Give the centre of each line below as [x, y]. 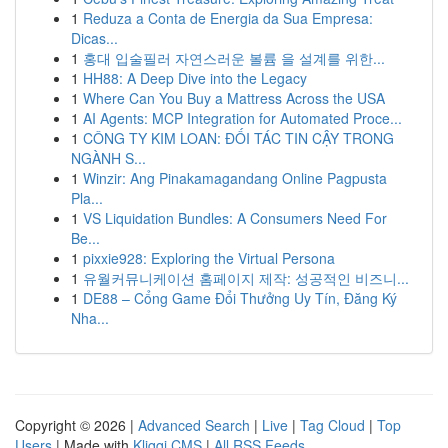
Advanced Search [194, 425]
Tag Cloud [332, 425]
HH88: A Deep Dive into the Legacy [195, 78]
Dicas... [94, 38]
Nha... [90, 318]
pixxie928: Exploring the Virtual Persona [209, 258]
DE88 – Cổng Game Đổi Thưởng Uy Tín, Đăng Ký [240, 298]
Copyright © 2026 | [76, 425]
